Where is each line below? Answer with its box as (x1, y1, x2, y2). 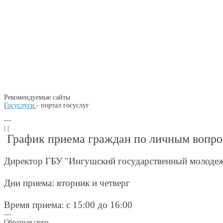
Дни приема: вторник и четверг (4, 177, 130, 188)
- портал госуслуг (36, 102, 89, 109)
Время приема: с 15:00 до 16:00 (4, 199, 132, 210)
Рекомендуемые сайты (4, 94, 70, 101)
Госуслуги (4, 102, 36, 109)
